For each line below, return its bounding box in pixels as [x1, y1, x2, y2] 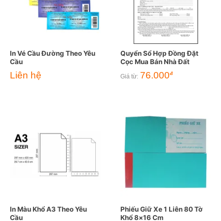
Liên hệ [9, 70, 41, 81]
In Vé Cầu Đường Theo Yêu [9, 49, 95, 57]
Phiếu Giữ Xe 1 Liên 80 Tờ [120, 205, 203, 214]
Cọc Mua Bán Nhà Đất [120, 57, 189, 66]
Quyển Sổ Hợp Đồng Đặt [120, 49, 198, 57]
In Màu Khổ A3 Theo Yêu [9, 205, 87, 214]
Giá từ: [120, 73, 138, 80]
